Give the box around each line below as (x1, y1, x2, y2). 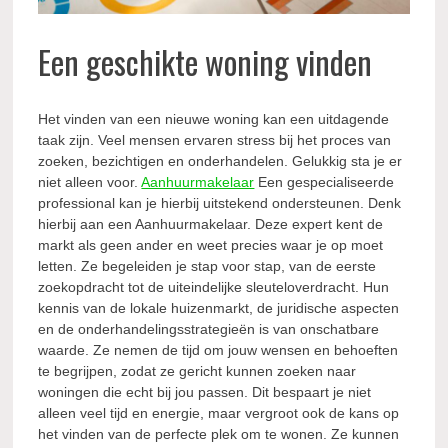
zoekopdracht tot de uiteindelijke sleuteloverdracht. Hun (38, 278, 390, 295)
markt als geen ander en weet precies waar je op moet (38, 236, 384, 253)
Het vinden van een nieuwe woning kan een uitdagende (38, 110, 390, 127)
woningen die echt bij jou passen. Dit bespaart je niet (38, 383, 372, 400)
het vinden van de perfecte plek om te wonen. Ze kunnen (38, 425, 400, 442)
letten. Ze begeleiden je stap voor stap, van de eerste (38, 257, 377, 274)
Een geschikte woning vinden (38, 37, 373, 85)
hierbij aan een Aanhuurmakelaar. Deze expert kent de (38, 215, 384, 232)
